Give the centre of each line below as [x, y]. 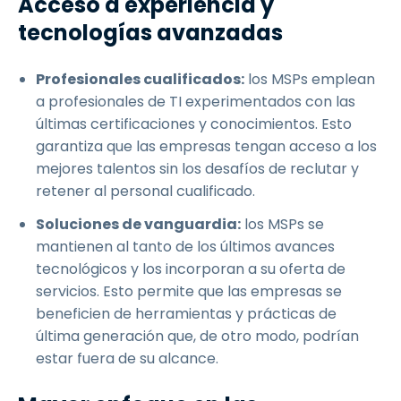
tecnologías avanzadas [150, 33]
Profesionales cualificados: [140, 79]
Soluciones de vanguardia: [138, 224]
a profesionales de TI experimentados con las [196, 102]
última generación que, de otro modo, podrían [197, 336]
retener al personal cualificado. [145, 191]
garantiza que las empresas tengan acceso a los [206, 146]
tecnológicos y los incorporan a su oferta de [191, 269]
